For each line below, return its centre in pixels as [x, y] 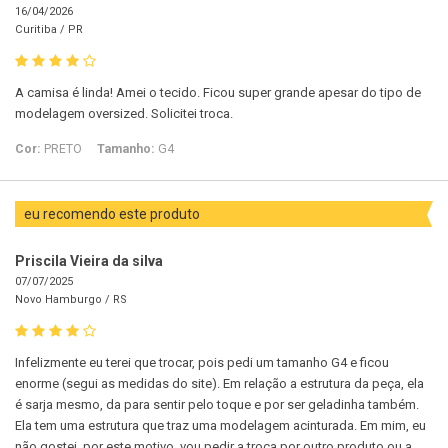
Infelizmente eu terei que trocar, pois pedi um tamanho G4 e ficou [202, 363]
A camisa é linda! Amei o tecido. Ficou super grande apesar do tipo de [218, 93]
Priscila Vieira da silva [89, 261]
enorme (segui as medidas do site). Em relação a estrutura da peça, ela [219, 384]
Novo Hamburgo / [64, 300]
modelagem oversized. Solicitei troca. [124, 114]
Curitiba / [41, 30]
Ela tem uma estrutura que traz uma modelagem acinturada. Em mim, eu [220, 426]
